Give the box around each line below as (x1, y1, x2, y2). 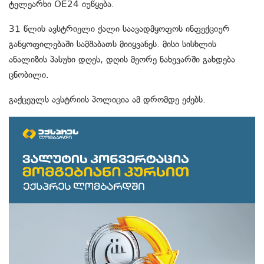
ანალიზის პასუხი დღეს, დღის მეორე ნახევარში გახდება (9, 54, 235, 65)
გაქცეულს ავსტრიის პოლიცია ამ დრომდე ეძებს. (9, 94, 206, 105)
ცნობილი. (9, 70, 49, 81)
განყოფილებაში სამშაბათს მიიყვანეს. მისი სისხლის (9, 39, 216, 50)
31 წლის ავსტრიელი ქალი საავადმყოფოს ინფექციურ (9, 24, 230, 35)
